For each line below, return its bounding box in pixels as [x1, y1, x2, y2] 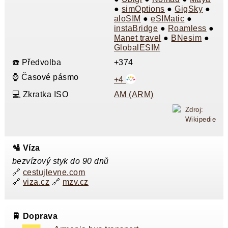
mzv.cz [62, 177, 89, 186]
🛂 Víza [12, 144, 40, 153]
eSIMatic [151, 14, 185, 23]
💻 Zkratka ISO [12, 90, 69, 99]
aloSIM [113, 14, 141, 23]
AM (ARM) [113, 90, 154, 99]
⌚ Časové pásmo [12, 73, 79, 82]
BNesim [171, 34, 202, 43]
